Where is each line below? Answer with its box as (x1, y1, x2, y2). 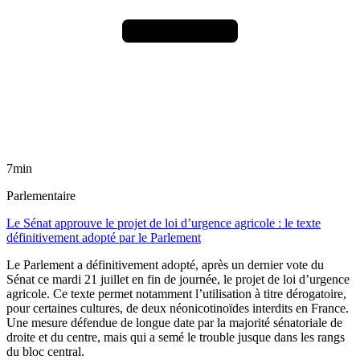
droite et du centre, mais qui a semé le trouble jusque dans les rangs (6, 329, 345, 344)
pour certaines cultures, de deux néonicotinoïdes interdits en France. (6, 301, 349, 315)
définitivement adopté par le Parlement (6, 230, 201, 244)
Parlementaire (6, 188, 76, 202)
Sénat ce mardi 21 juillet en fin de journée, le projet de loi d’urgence (6, 272, 350, 286)
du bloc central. (6, 344, 84, 358)
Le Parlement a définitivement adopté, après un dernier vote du (6, 257, 324, 272)
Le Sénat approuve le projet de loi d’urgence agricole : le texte (6, 215, 321, 230)
